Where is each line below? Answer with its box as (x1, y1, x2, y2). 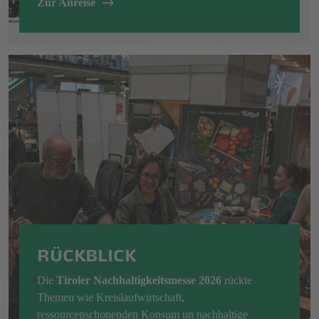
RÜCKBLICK (37, 241, 136, 266)
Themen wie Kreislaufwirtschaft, (37, 291, 184, 304)
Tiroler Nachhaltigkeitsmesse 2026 (56, 274, 224, 287)
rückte (224, 274, 252, 287)
